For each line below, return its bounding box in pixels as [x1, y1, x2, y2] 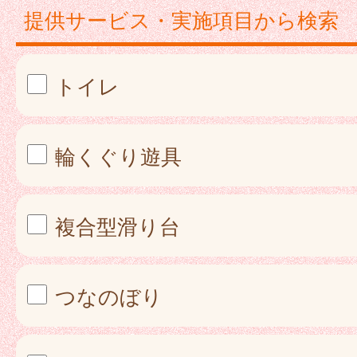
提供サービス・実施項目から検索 [24, 5, 339, 34]
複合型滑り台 [49, 211, 180, 241]
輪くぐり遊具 [49, 141, 182, 171]
